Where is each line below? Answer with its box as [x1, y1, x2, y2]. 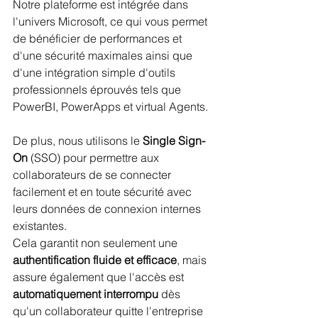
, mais [177, 253, 209, 268]
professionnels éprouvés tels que [13, 82, 184, 97]
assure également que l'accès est [13, 270, 187, 285]
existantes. [13, 219, 70, 234]
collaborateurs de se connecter [13, 168, 174, 182]
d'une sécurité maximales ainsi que [13, 48, 195, 63]
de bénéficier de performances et [13, 31, 185, 46]
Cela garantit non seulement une [13, 236, 180, 251]
